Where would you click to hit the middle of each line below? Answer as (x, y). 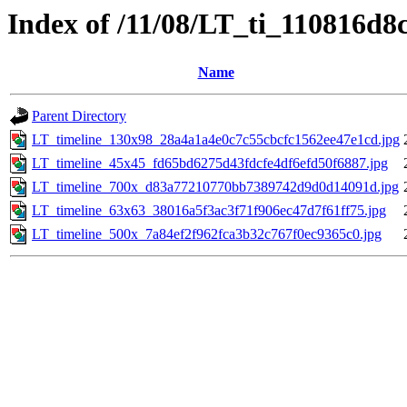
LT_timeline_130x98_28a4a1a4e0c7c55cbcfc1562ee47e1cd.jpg (216, 140)
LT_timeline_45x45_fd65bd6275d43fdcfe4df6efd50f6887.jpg (210, 164)
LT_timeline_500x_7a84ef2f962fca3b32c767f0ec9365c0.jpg (207, 234)
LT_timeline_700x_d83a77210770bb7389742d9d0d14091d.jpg (215, 187)
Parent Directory (79, 116)
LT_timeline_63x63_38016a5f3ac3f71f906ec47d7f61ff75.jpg (209, 211)
